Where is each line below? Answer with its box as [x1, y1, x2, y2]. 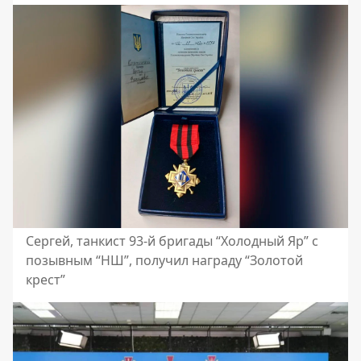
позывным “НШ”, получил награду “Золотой [26, 251, 303, 270]
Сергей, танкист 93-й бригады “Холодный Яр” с [26, 232, 318, 251]
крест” [26, 271, 65, 289]
